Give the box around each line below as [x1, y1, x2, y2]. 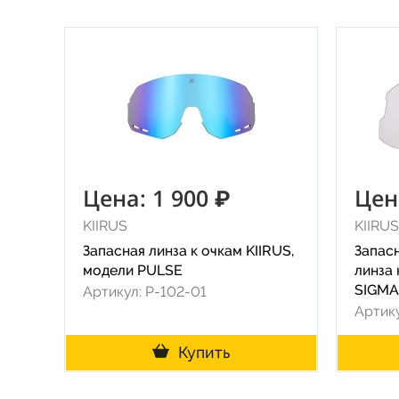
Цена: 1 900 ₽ [83, 183, 231, 213]
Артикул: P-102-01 [83, 283, 207, 300]
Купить [178, 343, 230, 362]
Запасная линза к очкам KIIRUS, [83, 242, 294, 259]
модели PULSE [83, 262, 183, 279]
